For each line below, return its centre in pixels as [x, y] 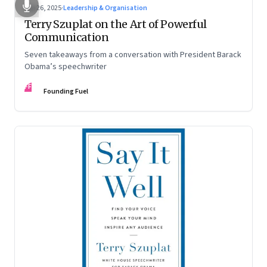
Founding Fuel [66, 91]
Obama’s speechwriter [66, 66]
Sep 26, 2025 [43, 8]
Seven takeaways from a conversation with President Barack [133, 55]
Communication [67, 37]
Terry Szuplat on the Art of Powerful [116, 24]
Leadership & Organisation [105, 8]
